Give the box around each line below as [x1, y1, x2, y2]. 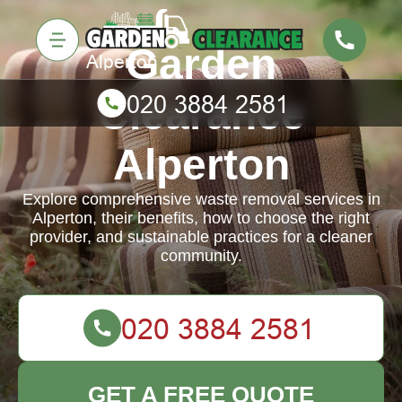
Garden [126, 40, 276, 88]
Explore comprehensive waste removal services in [22, 190, 380, 208]
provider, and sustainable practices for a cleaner [30, 228, 372, 246]
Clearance [97, 91, 305, 138]
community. [160, 247, 242, 265]
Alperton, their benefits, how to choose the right [32, 209, 370, 227]
